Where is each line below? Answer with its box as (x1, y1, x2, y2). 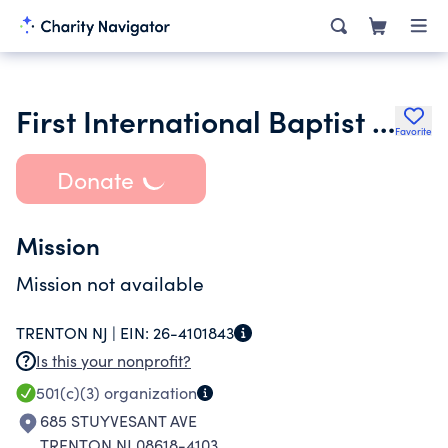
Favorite (395, 124, 432, 138)
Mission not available (16, 270, 204, 296)
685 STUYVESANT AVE (40, 410, 197, 431)
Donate (56, 163, 134, 195)
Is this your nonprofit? (36, 350, 191, 371)
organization (100, 382, 197, 403)
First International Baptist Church (372, 99, 395, 141)
